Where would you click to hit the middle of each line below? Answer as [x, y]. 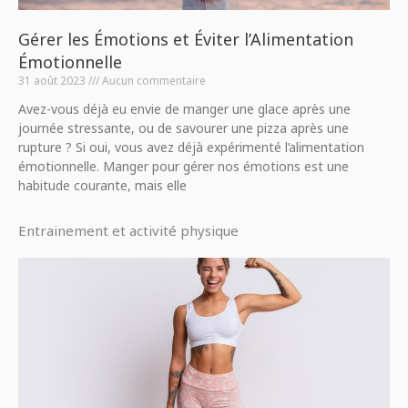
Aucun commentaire [153, 81]
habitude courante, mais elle [102, 185]
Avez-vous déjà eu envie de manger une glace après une [184, 109]
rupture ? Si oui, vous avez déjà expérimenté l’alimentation [191, 147]
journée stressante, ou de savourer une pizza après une [184, 128]
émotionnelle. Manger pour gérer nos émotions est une [184, 166]
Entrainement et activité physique [128, 230]
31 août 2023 [53, 81]
